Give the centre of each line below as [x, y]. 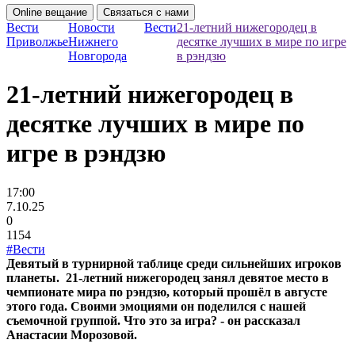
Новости [92, 27]
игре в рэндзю [86, 153]
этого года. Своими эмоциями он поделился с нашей [156, 306]
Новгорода [97, 56]
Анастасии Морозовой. [72, 334]
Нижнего [93, 42]
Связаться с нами [146, 12]
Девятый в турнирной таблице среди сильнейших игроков [174, 263]
